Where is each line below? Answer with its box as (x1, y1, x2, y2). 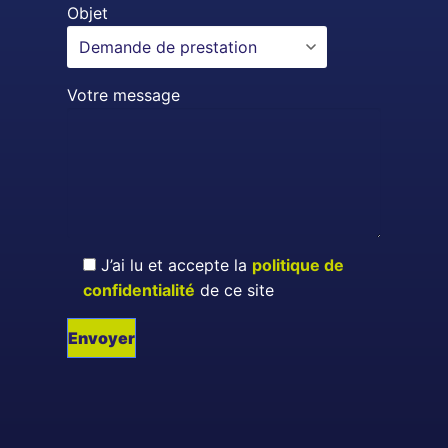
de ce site (195, 279, 275, 300)
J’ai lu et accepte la (101, 254, 253, 275)
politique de (252, 254, 345, 275)
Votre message (67, 84, 181, 105)
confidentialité (83, 279, 196, 300)
